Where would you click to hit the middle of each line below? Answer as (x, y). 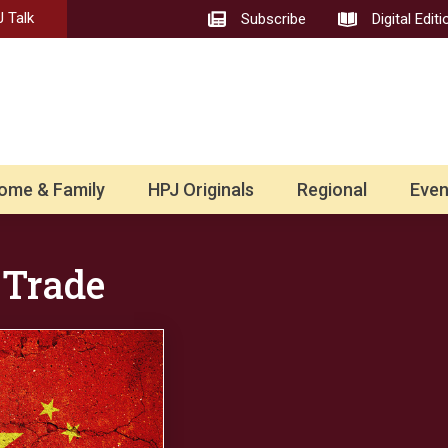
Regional (332, 190)
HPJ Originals (200, 190)
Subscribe (274, 19)
